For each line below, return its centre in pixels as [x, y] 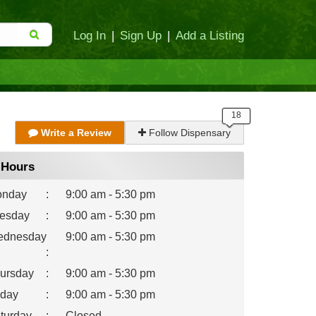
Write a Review [75, 133]
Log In [90, 35]
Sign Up [141, 35]
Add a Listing [210, 35]
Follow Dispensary [188, 133]
